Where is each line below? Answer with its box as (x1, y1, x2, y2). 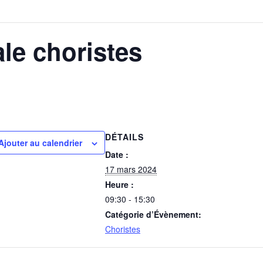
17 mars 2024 (105, 163, 157, 175)
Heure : (105, 178, 134, 190)
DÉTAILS (105, 131, 144, 143)
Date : (105, 149, 129, 160)
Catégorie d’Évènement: (105, 208, 201, 220)
